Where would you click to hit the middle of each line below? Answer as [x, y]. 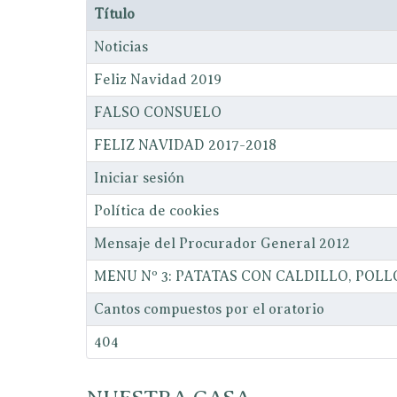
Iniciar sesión [139, 178]
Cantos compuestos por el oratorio [209, 309]
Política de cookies [156, 211]
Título [114, 14]
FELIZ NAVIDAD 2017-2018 [185, 145]
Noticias [121, 47]
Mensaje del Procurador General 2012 [222, 244]
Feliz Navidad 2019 [158, 80]
